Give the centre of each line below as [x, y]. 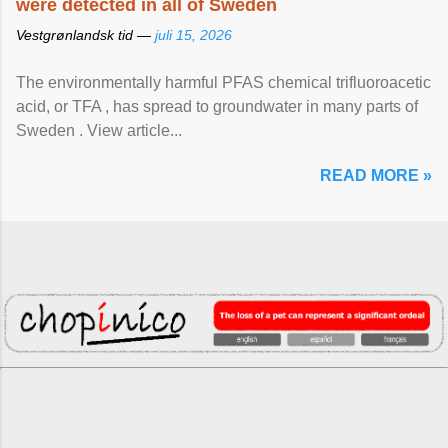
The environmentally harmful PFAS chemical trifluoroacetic [223, 82]
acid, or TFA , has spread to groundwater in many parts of [217, 106]
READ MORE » [376, 175]
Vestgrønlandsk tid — [85, 35]
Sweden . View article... [99, 130]
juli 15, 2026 [193, 35]
